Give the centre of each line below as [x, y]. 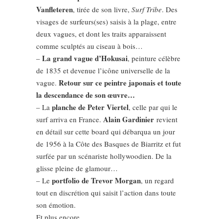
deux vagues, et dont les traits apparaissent [101, 34]
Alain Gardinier [129, 120]
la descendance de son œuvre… [86, 95]
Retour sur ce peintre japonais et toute [119, 83]
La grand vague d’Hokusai [85, 58]
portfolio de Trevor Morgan [96, 181]
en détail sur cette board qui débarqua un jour [106, 132]
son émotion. [56, 205]
